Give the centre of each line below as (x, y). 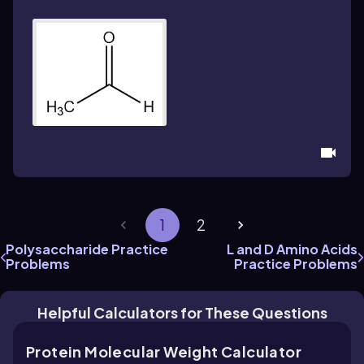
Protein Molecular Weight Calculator (164, 351)
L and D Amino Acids (292, 249)
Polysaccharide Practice (87, 249)
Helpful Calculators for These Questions (182, 312)
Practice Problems (296, 263)
